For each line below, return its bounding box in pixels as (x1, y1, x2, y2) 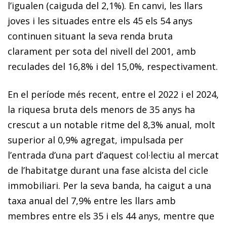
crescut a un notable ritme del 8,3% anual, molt (8, 118, 215, 131)
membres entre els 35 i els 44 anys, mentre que (8, 209, 214, 222)
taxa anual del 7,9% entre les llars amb (8, 194, 176, 207)
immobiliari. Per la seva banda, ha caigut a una (8, 179, 211, 192)
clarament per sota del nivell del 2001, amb (8, 45, 196, 57)
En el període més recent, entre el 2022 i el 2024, (8, 88, 219, 100)
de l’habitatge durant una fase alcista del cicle (8, 164, 208, 176)
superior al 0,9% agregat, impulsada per (8, 133, 183, 146)
